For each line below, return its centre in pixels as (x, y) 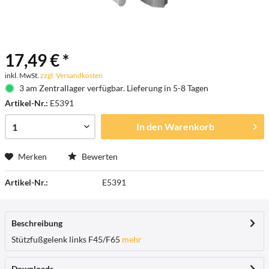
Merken (32, 156)
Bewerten (99, 156)
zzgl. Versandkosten (71, 75)
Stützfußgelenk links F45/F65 (66, 239)
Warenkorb (189, 126)
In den (149, 126)
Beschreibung (37, 223)
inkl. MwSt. (23, 75)
